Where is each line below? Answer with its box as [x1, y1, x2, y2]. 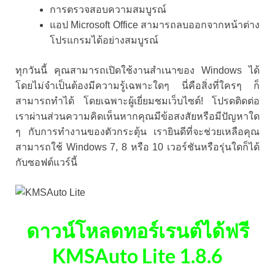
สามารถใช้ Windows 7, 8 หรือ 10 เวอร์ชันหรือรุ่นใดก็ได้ [15, 141, 260, 152]
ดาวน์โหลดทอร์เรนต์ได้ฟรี [26, 218, 249, 242]
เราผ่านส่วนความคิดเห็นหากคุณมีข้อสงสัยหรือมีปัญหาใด [15, 110, 260, 122]
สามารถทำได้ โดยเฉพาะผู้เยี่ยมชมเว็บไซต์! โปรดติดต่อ [15, 95, 260, 106]
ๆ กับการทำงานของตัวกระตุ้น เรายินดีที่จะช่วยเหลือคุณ [15, 126, 260, 137]
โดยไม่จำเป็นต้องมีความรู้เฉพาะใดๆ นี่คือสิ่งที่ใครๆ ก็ [15, 80, 260, 91]
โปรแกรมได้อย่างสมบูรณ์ [50, 34, 158, 45]
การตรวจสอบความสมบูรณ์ [50, 4, 166, 15]
